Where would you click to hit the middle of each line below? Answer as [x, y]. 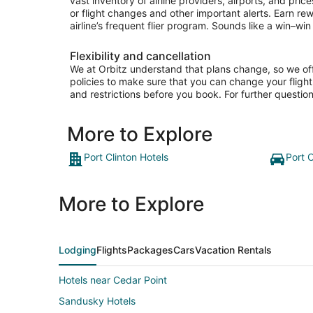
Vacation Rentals [233, 250]
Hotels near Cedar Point [113, 280]
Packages [150, 250]
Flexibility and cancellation [140, 56]
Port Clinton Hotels [126, 157]
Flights [112, 250]
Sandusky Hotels [97, 301]
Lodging [78, 250]
